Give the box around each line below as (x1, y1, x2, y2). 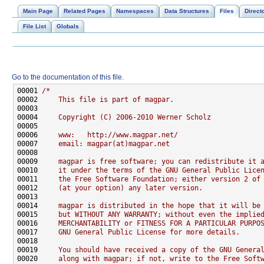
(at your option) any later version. (42, 184, 203, 193)
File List (23, 23, 46, 29)
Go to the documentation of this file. (12, 73, 124, 82)
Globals (57, 23, 79, 29)
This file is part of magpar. (42, 95, 174, 104)
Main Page (23, 8, 53, 14)
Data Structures (164, 8, 209, 14)
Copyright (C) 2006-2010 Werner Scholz (42, 113, 211, 122)
